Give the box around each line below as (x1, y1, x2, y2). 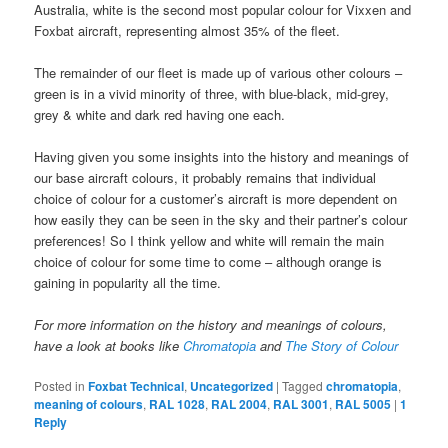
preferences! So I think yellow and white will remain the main (34, 230, 385, 250)
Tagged (282, 377, 324, 395)
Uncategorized (190, 377, 274, 396)
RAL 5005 (335, 395, 392, 414)
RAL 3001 (273, 395, 330, 414)
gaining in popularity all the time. (34, 272, 222, 292)
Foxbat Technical (88, 377, 185, 396)
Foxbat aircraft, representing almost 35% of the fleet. (34, 20, 341, 40)
